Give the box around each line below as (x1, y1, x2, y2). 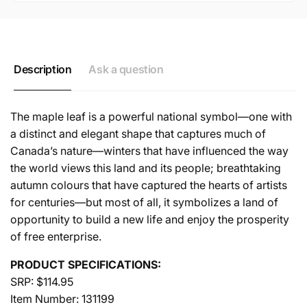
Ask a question (88, 62, 164, 76)
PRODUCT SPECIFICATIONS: (10, 257, 161, 271)
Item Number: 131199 (10, 291, 114, 306)
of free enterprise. (10, 229, 101, 243)
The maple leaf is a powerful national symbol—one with (10, 109, 292, 123)
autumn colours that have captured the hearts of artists (10, 177, 287, 192)
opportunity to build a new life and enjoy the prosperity (10, 212, 289, 226)
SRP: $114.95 (10, 274, 73, 288)
